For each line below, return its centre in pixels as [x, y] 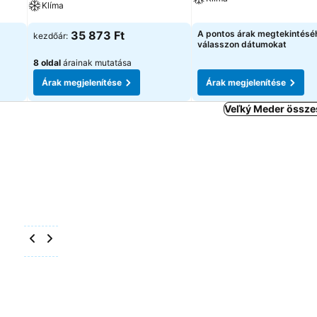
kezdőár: [51, 35]
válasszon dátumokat [242, 44]
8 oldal [47, 63]
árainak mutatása [96, 63]
